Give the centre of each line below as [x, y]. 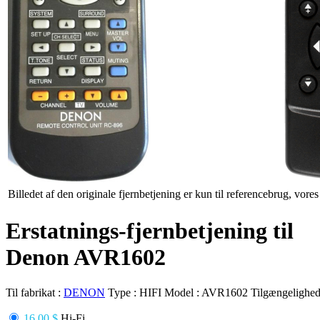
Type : [124, 292]
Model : [183, 292]
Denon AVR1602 [86, 257]
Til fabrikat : [35, 292]
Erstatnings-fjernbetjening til [150, 231]
